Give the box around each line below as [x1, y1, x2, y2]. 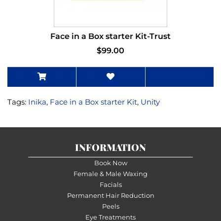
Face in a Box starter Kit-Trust [50, 31, 171, 41]
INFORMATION [74, 140, 146, 153]
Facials [99, 180, 122, 188]
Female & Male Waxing [74, 169, 147, 178]
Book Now [94, 158, 127, 167]
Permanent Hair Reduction [67, 191, 154, 199]
